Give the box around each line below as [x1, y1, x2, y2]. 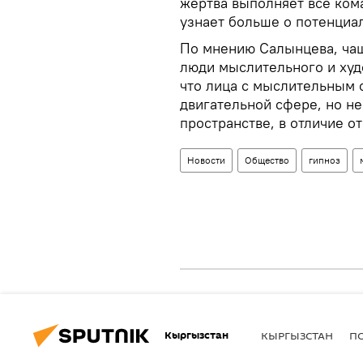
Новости [187, 153, 225, 166]
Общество [245, 153, 289, 166]
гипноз [309, 153, 340, 166]
